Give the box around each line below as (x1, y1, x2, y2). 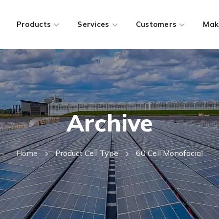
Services (77, 20, 109, 29)
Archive (66, 108, 153, 137)
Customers (135, 20, 177, 29)
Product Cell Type (55, 148, 118, 158)
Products (16, 20, 51, 29)
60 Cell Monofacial (136, 148, 203, 158)
